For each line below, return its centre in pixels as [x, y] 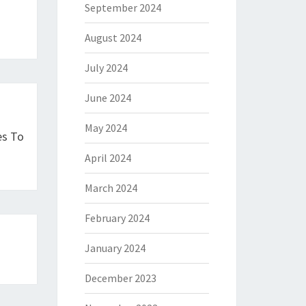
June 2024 [108, 98]
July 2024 [106, 68]
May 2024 [106, 128]
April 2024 [108, 158]
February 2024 [117, 218]
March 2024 [111, 188]
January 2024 [115, 248]
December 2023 [120, 278]
